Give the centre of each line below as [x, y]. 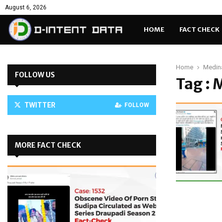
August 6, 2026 [26, 7]
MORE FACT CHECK [48, 145]
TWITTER [40, 105]
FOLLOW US [35, 75]
